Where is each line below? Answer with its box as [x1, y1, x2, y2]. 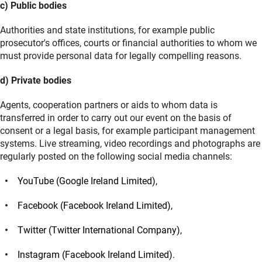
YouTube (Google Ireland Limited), [18, 175, 157, 187]
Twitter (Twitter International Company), [18, 225, 182, 236]
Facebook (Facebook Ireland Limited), [18, 200, 173, 212]
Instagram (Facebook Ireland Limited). [18, 249, 175, 261]
